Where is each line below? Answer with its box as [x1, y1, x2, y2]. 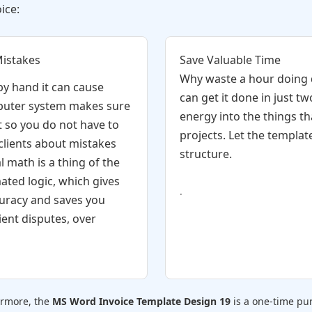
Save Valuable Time [179, 52, 281, 68]
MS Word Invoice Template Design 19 [52, 295, 231, 309]
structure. [179, 146, 232, 162]
